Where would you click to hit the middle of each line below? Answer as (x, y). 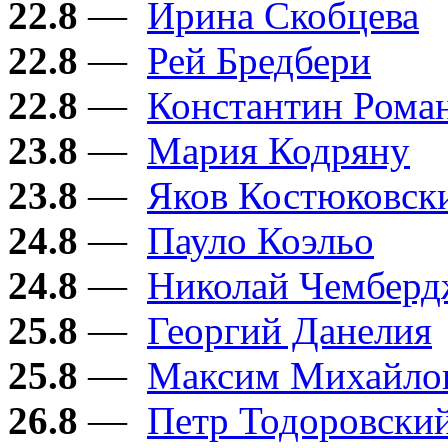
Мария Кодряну (278, 151)
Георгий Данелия (289, 331)
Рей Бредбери (259, 61)
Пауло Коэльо (260, 241)
